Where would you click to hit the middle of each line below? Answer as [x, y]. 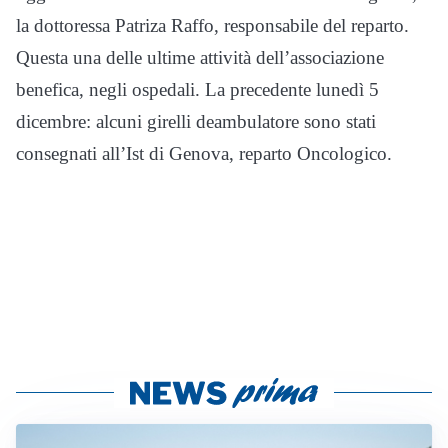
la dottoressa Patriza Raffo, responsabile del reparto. [212, 25]
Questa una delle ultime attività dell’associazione [200, 57]
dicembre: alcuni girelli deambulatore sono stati [196, 121]
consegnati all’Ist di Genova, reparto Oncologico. [204, 153]
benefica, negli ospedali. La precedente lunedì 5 [197, 89]
